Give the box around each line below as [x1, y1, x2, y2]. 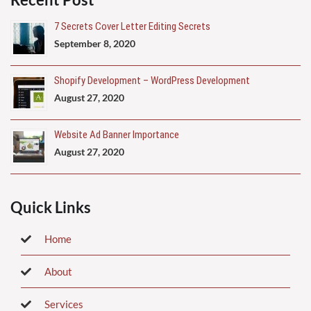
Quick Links [10, 197, 91, 217]
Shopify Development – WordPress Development [54, 74, 250, 87]
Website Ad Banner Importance [54, 128, 179, 141]
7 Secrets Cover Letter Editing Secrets [54, 19, 210, 33]
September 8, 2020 [54, 37, 135, 49]
